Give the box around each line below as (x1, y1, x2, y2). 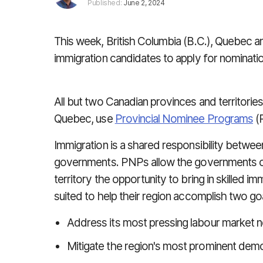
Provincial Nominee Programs (114, 112, 253, 126)
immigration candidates (54, 52, 164, 65)
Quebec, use (54, 112, 115, 126)
